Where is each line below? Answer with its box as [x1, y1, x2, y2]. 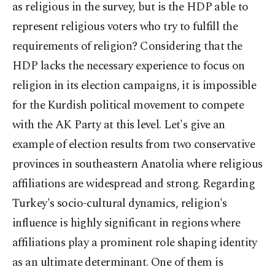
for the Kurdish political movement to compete [12, 96, 244, 114]
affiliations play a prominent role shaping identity [12, 234, 257, 252]
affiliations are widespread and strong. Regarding [12, 175, 255, 193]
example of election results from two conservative [12, 136, 255, 153]
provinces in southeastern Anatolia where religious [12, 155, 263, 173]
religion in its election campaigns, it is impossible [12, 77, 257, 95]
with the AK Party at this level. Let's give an [12, 116, 225, 134]
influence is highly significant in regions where [12, 214, 241, 232]
